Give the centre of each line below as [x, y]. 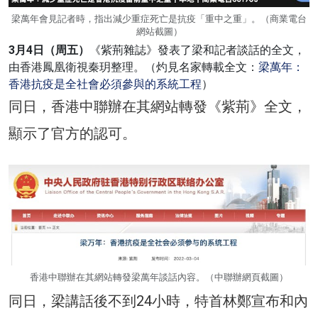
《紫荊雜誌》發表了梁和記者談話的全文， [197, 50]
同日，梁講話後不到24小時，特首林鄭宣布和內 [158, 301]
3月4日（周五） [49, 50]
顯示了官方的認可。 [72, 134]
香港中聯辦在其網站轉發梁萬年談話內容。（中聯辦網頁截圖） [159, 277]
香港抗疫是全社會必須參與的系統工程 [105, 84]
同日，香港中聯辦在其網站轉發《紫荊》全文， [158, 107]
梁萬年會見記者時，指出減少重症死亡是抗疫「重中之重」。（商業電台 [159, 19]
